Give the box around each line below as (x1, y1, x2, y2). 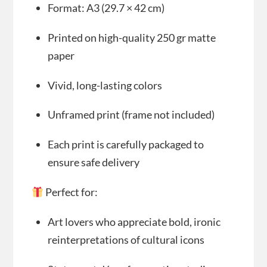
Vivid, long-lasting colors (47, 78, 162, 92)
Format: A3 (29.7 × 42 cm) (47, 1, 164, 15)
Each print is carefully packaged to (47, 138, 204, 151)
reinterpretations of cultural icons (47, 232, 204, 246)
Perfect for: (44, 185, 98, 199)
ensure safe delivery (47, 156, 139, 169)
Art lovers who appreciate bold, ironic (47, 215, 221, 228)
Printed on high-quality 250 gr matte (47, 30, 216, 44)
